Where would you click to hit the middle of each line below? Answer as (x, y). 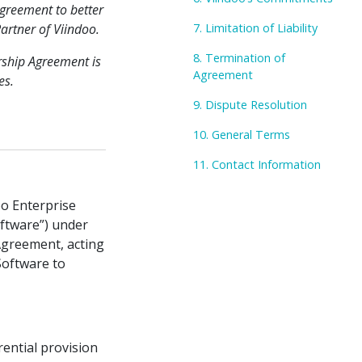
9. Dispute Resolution (250, 105)
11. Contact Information (257, 164)
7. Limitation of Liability (256, 28)
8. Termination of (240, 58)
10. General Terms (242, 135)
